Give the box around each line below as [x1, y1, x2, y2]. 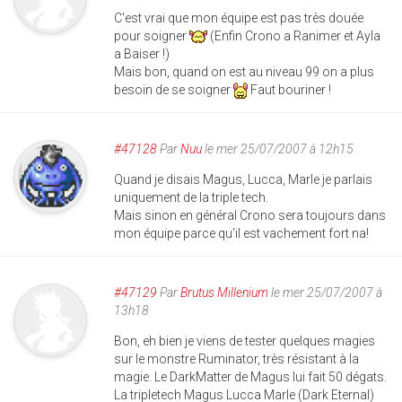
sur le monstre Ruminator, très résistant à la [114, 352, 359, 367]
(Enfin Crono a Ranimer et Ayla [207, 29, 380, 43]
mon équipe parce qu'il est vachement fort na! [114, 226, 369, 241]
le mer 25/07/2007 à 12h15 [202, 142, 354, 157]
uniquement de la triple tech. [114, 190, 268, 205]
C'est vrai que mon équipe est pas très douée [114, 11, 363, 25]
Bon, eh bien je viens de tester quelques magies [114, 334, 375, 349]
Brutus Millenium [180, 285, 268, 301]
